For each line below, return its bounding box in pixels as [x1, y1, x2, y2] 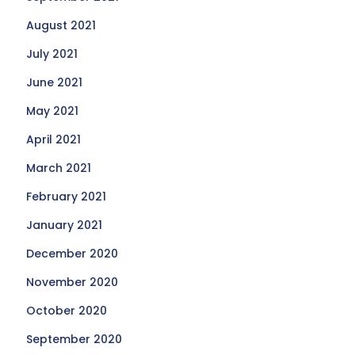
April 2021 [26, 132, 82, 147]
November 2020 [26, 274, 119, 290]
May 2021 [26, 103, 79, 119]
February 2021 [26, 189, 107, 204]
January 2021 [26, 217, 103, 233]
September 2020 [26, 331, 123, 347]
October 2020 [26, 303, 108, 319]
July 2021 [26, 46, 78, 62]
